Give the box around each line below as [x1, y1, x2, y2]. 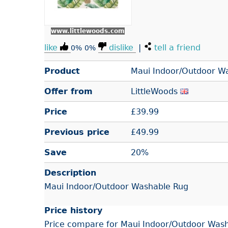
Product [44, 66, 80, 76]
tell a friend [152, 42, 201, 52]
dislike [109, 42, 133, 52]
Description [44, 167, 96, 178]
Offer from [44, 86, 93, 96]
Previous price [44, 127, 109, 137]
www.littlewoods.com [50, 27, 125, 35]
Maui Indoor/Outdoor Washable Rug [44, 181, 188, 191]
